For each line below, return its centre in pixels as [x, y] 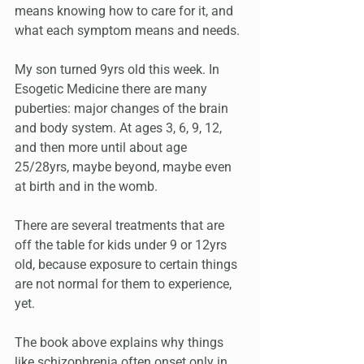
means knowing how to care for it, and [126, 11]
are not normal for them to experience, [125, 284]
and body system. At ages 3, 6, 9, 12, [120, 128]
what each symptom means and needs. [127, 31]
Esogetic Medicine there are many [113, 89]
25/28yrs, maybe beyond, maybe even [125, 167]
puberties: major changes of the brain [123, 109]
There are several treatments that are [121, 226]
